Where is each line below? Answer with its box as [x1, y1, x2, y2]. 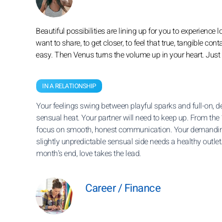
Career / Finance [85, 180, 161, 196]
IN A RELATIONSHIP [42, 81, 96, 91]
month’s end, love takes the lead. [36, 148, 141, 160]
